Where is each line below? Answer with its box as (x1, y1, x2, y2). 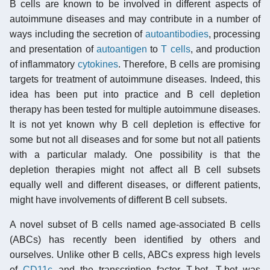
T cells (161, 43, 190, 54)
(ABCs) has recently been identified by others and (10, 234, 260, 245)
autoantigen (96, 43, 147, 54)
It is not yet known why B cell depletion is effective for (10, 119, 260, 130)
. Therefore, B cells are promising (118, 58, 261, 69)
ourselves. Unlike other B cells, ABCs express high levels (10, 249, 260, 260)
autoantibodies (145, 28, 209, 39)
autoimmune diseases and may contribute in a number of (10, 13, 260, 24)
